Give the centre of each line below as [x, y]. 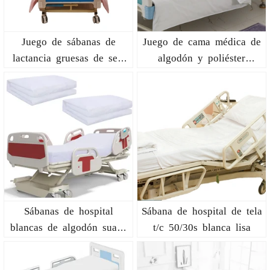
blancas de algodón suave [68, 227]
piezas [68, 74]
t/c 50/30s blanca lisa [202, 227]
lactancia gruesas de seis [68, 57]
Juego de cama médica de [202, 41]
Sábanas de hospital [68, 210]
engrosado [202, 74]
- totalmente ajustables [68, 243]
